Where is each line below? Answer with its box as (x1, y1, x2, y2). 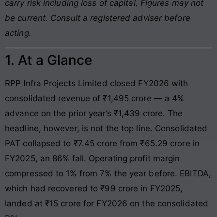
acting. (5, 28, 31, 38)
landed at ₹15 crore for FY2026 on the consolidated (5, 199, 209, 209)
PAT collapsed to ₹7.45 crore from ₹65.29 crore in (5, 139, 200, 149)
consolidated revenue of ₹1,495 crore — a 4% (5, 93, 185, 104)
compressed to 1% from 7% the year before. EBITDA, (5, 169, 211, 179)
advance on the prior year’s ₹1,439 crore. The (5, 108, 183, 119)
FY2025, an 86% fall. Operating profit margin (5, 154, 180, 164)
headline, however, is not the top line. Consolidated (5, 124, 208, 134)
